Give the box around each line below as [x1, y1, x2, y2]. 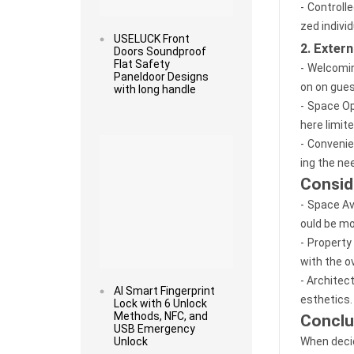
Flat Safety [113, 57, 170, 70]
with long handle [113, 82, 196, 96]
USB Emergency [113, 322, 195, 335]
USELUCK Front [113, 32, 190, 45]
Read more [147, 119, 185, 128]
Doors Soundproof [113, 44, 206, 58]
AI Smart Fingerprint [113, 284, 215, 297]
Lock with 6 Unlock [113, 296, 207, 310]
